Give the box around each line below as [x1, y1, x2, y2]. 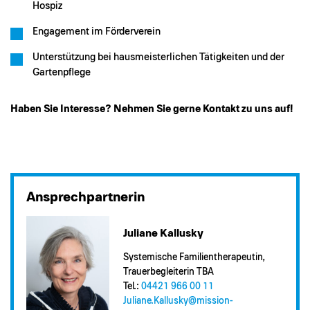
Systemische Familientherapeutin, [123, 253, 265, 263]
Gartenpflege [33, 67, 91, 77]
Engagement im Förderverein [33, 26, 161, 37]
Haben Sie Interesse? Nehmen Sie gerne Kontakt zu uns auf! [10, 104, 293, 114]
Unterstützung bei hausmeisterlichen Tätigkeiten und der [33, 52, 284, 62]
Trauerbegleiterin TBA [123, 267, 214, 277]
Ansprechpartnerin [26, 190, 145, 204]
